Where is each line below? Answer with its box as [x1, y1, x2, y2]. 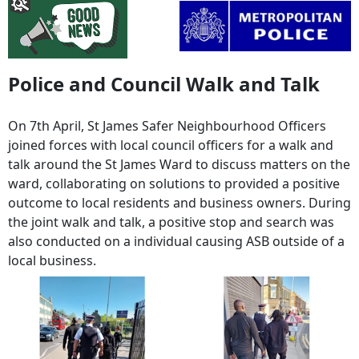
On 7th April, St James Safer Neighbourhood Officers [8, 116, 326, 135]
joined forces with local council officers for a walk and [8, 135, 333, 154]
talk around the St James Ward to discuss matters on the [8, 155, 350, 173]
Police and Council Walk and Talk [8, 70, 320, 97]
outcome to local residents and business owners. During [8, 193, 351, 212]
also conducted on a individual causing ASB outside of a [8, 232, 345, 250]
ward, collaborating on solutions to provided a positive [8, 174, 340, 192]
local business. [8, 251, 96, 269]
